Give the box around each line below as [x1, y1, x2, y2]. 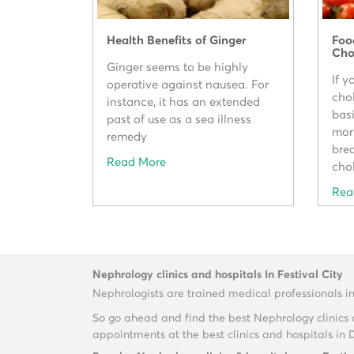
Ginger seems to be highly [107, 62, 249, 74]
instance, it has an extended [107, 96, 261, 109]
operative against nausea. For [107, 79, 269, 92]
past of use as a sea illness [107, 114, 252, 126]
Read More [107, 156, 167, 169]
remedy [107, 131, 148, 144]
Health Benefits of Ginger [107, 35, 247, 47]
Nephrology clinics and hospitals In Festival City [92, 269, 343, 281]
